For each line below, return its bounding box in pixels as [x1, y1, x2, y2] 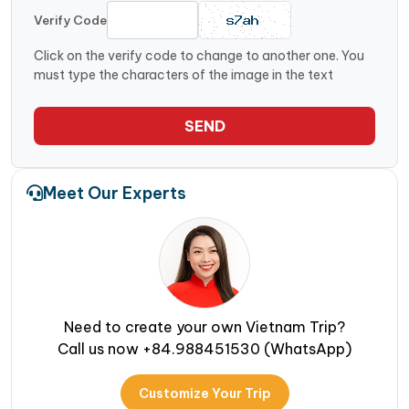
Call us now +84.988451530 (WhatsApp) [58, 339, 351, 358]
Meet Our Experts [43, 182, 186, 204]
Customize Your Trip [138, 384, 271, 402]
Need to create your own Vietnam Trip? [64, 317, 345, 336]
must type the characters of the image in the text [34, 66, 333, 83]
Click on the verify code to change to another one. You [34, 47, 364, 64]
